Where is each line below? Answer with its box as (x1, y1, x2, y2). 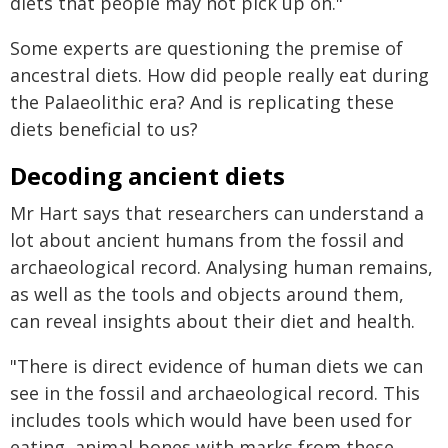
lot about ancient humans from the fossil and (10, 228, 404, 252)
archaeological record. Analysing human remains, (10, 255, 433, 279)
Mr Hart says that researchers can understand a (10, 201, 424, 225)
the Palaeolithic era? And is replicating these (10, 90, 394, 114)
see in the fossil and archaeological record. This (10, 381, 420, 405)
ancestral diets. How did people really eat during (10, 63, 429, 87)
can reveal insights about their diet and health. (10, 309, 415, 333)
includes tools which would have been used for (10, 408, 412, 432)
